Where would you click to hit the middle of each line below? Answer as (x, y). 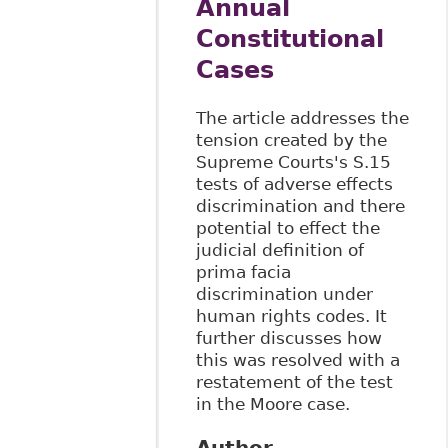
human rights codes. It (291, 315)
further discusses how (288, 337)
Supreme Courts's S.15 (293, 161)
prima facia (243, 271)
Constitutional (289, 39)
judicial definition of (279, 249)
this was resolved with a (297, 359)
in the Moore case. (272, 403)
